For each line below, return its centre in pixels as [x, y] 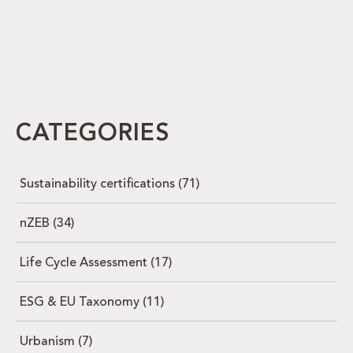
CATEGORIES [93, 134]
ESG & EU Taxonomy [81, 303]
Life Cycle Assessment [85, 264]
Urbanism [49, 342]
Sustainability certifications [99, 185]
